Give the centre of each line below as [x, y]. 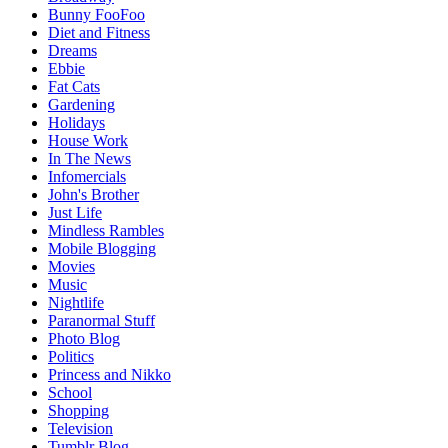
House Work [88, 141]
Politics [71, 357]
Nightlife [76, 303]
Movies [71, 267]
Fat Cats [74, 87]
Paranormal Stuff [101, 321]
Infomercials [87, 177]
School [70, 393]
